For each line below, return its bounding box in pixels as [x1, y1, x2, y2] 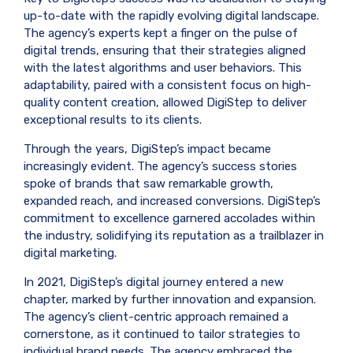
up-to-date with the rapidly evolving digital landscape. [24, 8, 319, 23]
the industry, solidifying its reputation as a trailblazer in [24, 228, 324, 243]
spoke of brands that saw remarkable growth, [24, 176, 273, 191]
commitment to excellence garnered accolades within [24, 210, 315, 225]
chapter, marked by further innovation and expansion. [24, 292, 316, 307]
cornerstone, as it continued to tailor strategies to [24, 326, 300, 341]
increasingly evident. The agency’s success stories [24, 158, 297, 173]
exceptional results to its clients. [24, 112, 202, 127]
